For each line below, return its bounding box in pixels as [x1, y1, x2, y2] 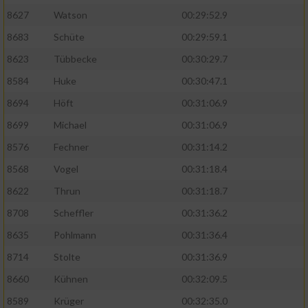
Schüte [54, 31, 85, 43]
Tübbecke [54, 53, 97, 65]
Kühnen [54, 273, 88, 285]
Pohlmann [54, 229, 96, 241]
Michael [54, 119, 87, 131]
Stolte [54, 251, 80, 263]
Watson [54, 9, 87, 21]
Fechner [54, 141, 89, 153]
